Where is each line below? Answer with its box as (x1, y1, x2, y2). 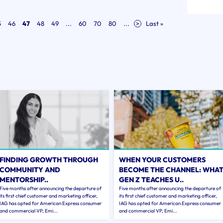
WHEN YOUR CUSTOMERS (118, 155, 206, 164)
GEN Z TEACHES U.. (118, 175, 184, 184)
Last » (145, 19, 163, 27)
